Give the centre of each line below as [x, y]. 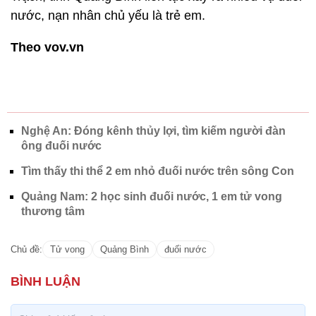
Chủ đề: [26, 249]
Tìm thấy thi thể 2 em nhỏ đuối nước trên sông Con [158, 171]
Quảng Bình [124, 249]
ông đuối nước [61, 146]
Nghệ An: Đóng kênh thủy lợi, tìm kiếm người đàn [153, 131]
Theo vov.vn [47, 47]
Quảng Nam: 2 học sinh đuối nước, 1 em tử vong [152, 196]
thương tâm [53, 211]
